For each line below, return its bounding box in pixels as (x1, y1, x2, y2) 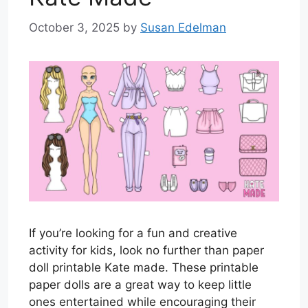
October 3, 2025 (29, 20, 120, 34)
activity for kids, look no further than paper (29, 243, 264, 258)
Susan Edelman (140, 20, 226, 34)
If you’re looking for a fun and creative (29, 226, 237, 241)
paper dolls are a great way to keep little (29, 278, 252, 292)
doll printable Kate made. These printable (29, 261, 258, 275)
